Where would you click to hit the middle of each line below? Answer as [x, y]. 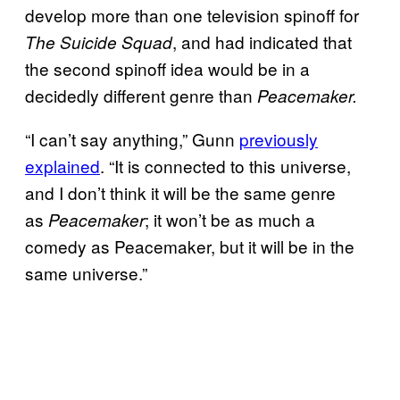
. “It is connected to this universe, [225, 165]
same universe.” [86, 272]
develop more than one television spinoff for [192, 14]
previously [279, 138]
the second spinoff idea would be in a [167, 68]
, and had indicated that [262, 41]
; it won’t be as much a [230, 219]
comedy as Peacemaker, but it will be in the [190, 246]
